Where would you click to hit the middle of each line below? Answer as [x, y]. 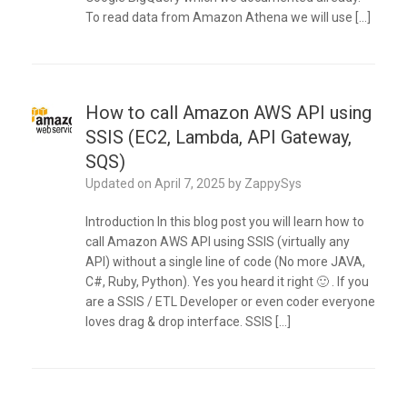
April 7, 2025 [189, 184]
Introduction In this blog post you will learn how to [224, 222]
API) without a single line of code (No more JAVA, [225, 262]
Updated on [124, 184]
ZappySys [273, 184]
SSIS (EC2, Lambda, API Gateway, [218, 138]
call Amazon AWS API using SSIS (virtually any [217, 242]
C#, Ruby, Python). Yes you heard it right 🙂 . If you [227, 282]
